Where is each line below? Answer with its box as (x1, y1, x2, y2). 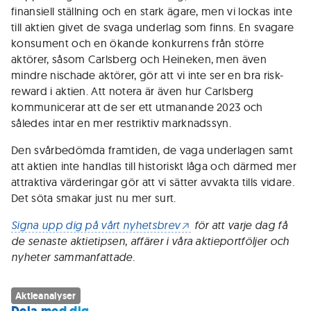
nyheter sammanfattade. (11, 250, 135, 264)
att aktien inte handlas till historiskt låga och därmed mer (11, 159, 296, 173)
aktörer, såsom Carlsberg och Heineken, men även (11, 52, 267, 66)
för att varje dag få (191, 218, 287, 232)
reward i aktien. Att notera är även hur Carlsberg (11, 84, 254, 98)
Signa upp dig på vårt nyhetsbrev (11, 218, 180, 232)
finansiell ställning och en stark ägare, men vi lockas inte (11, 4, 292, 18)
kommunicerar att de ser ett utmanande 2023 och (11, 100, 263, 114)
